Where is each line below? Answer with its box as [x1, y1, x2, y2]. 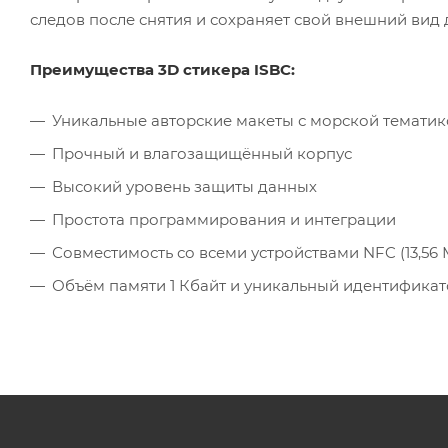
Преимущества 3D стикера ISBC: [30, 59, 295, 79]
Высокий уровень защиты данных [52, 176, 317, 196]
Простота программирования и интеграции [52, 209, 396, 229]
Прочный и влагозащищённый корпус [52, 143, 352, 163]
